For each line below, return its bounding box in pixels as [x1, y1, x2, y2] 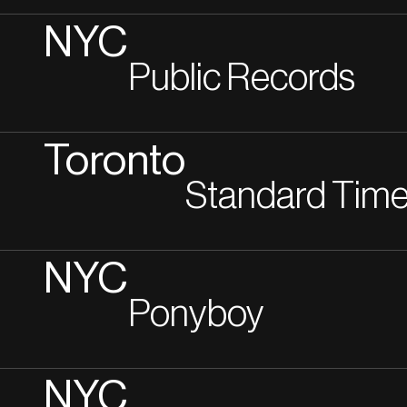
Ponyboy [128, 295, 264, 333]
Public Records [128, 59, 355, 97]
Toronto [44, 140, 185, 183]
